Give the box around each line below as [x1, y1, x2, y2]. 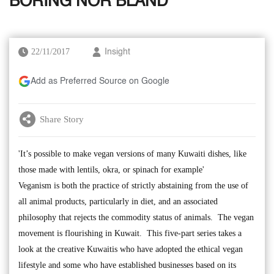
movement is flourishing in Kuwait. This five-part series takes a [18, 229, 242, 238]
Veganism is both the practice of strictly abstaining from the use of [18, 181, 248, 190]
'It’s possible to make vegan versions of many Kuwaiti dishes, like [18, 149, 246, 158]
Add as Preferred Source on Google [31, 77, 169, 86]
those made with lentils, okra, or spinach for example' [18, 165, 204, 174]
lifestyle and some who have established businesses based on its [18, 261, 236, 270]
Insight [105, 48, 130, 56]
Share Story [40, 114, 84, 124]
